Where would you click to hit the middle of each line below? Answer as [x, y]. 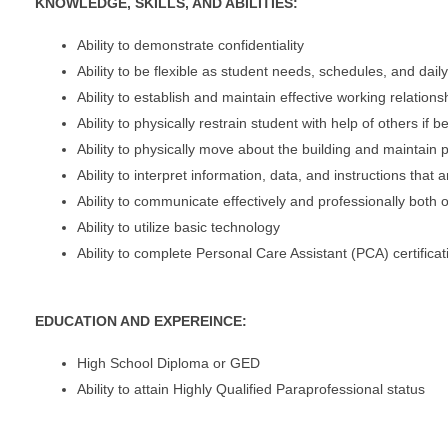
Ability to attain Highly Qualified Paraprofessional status [251, 388]
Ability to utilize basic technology [178, 226]
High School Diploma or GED [168, 362]
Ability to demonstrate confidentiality [190, 44]
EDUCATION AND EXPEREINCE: [143, 320]
